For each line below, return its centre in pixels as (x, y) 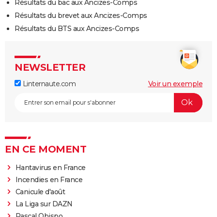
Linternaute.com (48, 84)
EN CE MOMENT (46, 149)
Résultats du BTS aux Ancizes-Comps (77, 28)
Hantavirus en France (50, 167)
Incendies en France (49, 179)
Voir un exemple (175, 84)
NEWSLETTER (50, 67)
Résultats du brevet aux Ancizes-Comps (81, 15)
